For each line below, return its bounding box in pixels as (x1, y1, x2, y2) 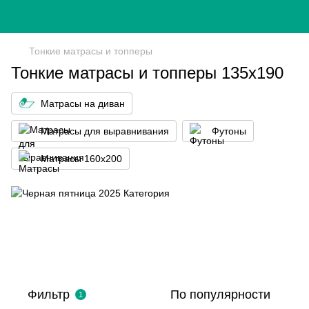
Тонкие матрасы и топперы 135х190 (11, 63, 283, 82)
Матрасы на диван (41, 98, 125, 109)
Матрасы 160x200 (41, 153, 122, 164)
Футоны (212, 126, 246, 137)
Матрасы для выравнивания (41, 126, 169, 137)
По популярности (170, 287, 270, 301)
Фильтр (28, 287, 70, 301)
